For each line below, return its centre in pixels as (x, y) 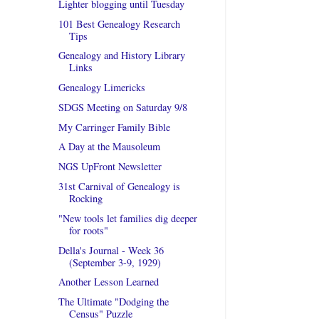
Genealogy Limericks (101, 88)
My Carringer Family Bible (114, 127)
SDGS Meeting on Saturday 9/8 (122, 107)
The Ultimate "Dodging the (113, 302)
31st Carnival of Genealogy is (119, 187)
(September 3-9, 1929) (115, 262)
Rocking (85, 199)
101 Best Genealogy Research (119, 23)
